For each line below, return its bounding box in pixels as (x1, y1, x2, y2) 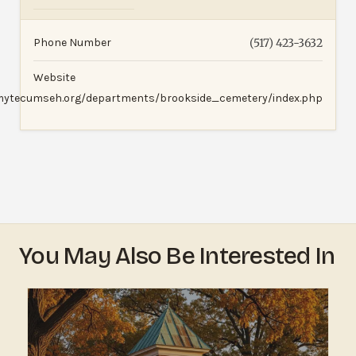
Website (33, 70, 75, 84)
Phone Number (33, 35, 111, 49)
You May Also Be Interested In (19, 241, 335, 270)
